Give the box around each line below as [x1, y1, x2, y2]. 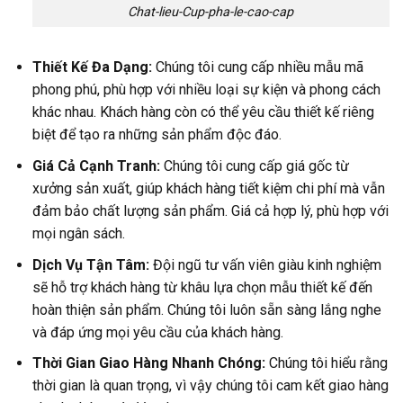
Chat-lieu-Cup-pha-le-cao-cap [128, 4, 294, 20]
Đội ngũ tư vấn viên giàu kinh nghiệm [148, 255, 381, 273]
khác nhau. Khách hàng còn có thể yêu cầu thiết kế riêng [31, 103, 374, 121]
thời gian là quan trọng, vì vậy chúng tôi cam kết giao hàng [31, 377, 389, 395]
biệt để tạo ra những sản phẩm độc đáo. [31, 126, 282, 144]
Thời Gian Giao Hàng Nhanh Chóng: [31, 354, 265, 372]
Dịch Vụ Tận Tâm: [31, 255, 149, 273]
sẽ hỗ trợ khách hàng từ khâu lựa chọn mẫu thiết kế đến [31, 278, 372, 296]
